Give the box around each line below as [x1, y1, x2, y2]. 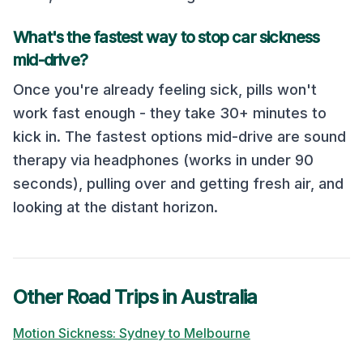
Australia [180, 285, 258, 309]
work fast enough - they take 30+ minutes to [13, 105, 327, 122]
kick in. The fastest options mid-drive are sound [13, 128, 346, 145]
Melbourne [184, 325, 250, 341]
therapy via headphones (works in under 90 [13, 152, 314, 169]
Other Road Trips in [13, 285, 181, 309]
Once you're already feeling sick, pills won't [13, 81, 317, 98]
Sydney [119, 325, 165, 341]
